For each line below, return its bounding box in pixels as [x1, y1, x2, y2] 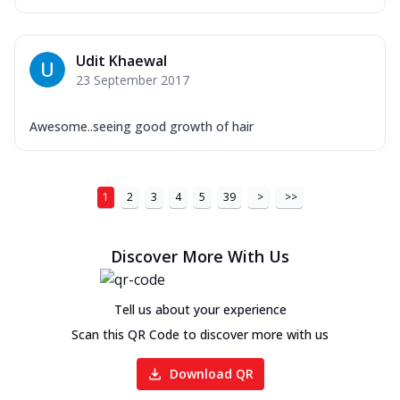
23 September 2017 [76, 71, 189, 89]
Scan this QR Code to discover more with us [71, 326, 329, 344]
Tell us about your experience [113, 301, 287, 319]
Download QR [169, 365, 254, 383]
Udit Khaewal [76, 51, 167, 71]
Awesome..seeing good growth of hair [29, 118, 254, 136]
